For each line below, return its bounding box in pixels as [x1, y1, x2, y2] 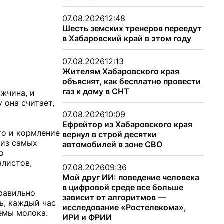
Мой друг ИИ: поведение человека [62, 172, 199, 182]
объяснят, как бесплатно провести [62, 76, 201, 86]
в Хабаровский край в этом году [62, 33, 191, 43]
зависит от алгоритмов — [62, 192, 166, 202]
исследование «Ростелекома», [62, 202, 186, 212]
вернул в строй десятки [62, 129, 157, 139]
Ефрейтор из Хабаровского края [62, 119, 192, 129]
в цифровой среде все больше [62, 182, 183, 192]
